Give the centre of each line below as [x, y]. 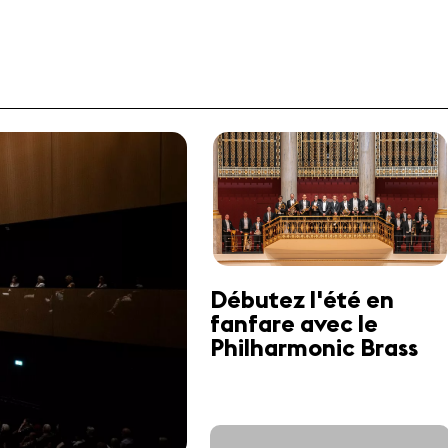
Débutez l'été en [302, 300]
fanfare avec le [294, 324]
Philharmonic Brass [314, 348]
